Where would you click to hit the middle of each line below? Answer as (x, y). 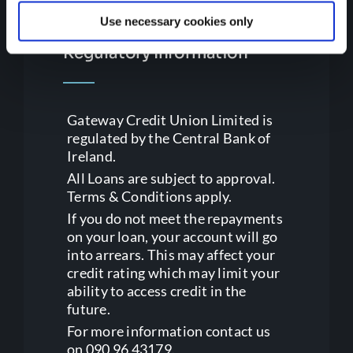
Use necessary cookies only (176, 21)
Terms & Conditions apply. (149, 196)
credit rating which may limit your (173, 272)
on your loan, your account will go (172, 236)
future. (88, 308)
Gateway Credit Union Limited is (170, 119)
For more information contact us (169, 331)
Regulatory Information (155, 53)
